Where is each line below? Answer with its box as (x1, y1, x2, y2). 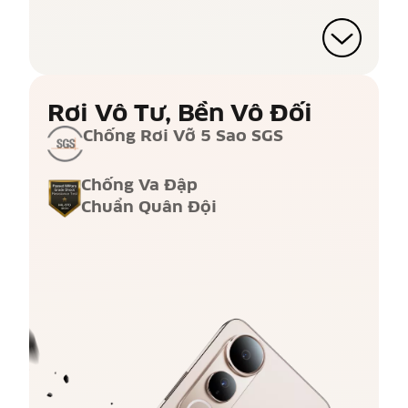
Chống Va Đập (80, 176, 198, 196)
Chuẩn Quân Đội (80, 198, 217, 218)
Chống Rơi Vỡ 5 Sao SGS (82, 127, 283, 147)
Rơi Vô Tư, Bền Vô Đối (46, 99, 312, 128)
